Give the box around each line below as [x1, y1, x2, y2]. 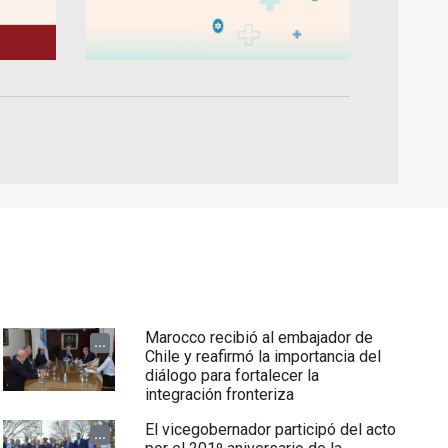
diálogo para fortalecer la [144, 366, 319, 386]
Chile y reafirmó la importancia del [144, 347, 381, 367]
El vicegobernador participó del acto [144, 420, 396, 440]
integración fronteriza [144, 385, 294, 405]
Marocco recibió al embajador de [144, 328, 373, 348]
